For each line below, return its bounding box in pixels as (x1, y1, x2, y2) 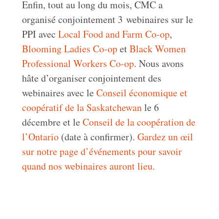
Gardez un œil (137, 130, 193, 143)
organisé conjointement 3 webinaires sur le (22, 13, 193, 26)
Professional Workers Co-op (22, 57, 134, 70)
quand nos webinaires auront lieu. (22, 159, 155, 173)
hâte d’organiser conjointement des (22, 71, 161, 85)
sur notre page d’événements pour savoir (22, 145, 182, 158)
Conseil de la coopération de (82, 115, 196, 129)
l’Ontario (22, 130, 59, 143)
